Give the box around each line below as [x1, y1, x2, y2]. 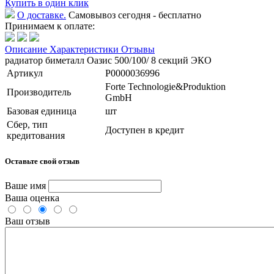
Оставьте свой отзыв [5, 156, 80, 166]
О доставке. [17, 9, 66, 20]
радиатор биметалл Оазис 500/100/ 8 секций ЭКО [5, 54, 212, 65]
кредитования [7, 130, 65, 141]
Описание [5, 43, 50, 54]
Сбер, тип [7, 119, 48, 130]
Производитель [7, 86, 71, 97]
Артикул [7, 67, 43, 78]
